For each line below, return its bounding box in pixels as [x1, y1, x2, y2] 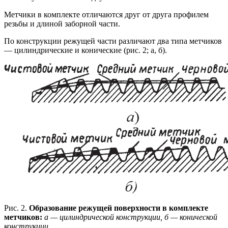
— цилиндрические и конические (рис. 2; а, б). [4, 45, 167, 54]
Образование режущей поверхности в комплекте [29, 203, 208, 212]
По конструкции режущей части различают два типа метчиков [4, 36, 222, 45]
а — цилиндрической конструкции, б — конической [44, 212, 217, 221]
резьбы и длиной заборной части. [4, 19, 120, 28]
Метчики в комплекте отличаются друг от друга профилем [4, 10, 209, 19]
